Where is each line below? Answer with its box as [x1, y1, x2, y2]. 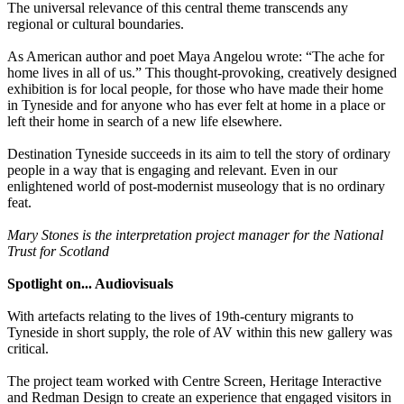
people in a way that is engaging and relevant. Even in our [7, 162, 337, 179]
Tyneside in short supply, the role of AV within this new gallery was [7, 325, 392, 341]
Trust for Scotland [7, 243, 109, 260]
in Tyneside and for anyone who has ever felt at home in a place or [7, 97, 385, 114]
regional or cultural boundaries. [7, 16, 184, 32]
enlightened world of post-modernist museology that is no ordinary [7, 179, 385, 195]
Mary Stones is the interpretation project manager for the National [7, 227, 383, 243]
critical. [7, 341, 49, 357]
